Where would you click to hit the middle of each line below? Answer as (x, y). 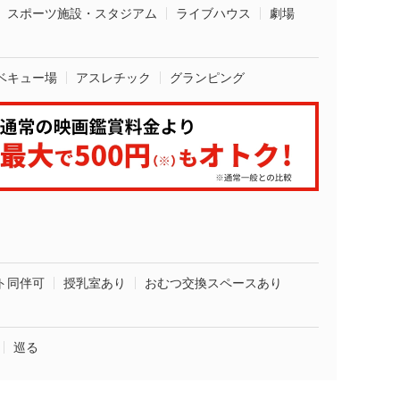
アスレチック (113, 78)
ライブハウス (213, 13)
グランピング (207, 78)
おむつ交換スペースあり (213, 283)
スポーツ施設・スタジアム (82, 13)
